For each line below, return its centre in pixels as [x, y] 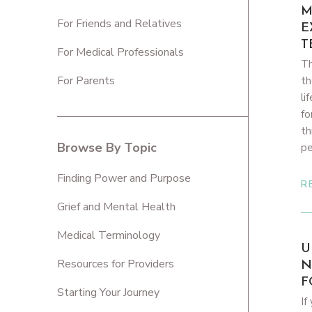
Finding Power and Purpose [124, 178]
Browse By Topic [107, 148]
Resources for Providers [116, 264]
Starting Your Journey [108, 292]
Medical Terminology [109, 235]
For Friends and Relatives [119, 24]
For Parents [86, 81]
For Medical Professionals [120, 52]
